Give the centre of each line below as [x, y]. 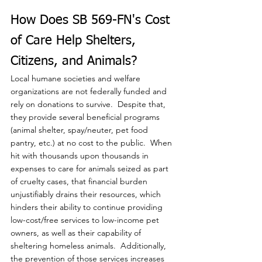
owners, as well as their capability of [77, 232]
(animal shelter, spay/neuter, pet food [80, 130]
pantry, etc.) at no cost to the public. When [92, 142]
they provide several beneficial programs [86, 117]
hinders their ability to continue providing [88, 207]
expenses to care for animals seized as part [91, 168]
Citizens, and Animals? [74, 61]
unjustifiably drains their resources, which [87, 194]
